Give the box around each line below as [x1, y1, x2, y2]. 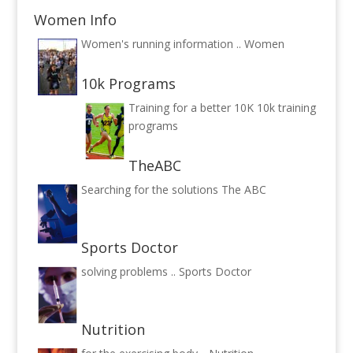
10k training [256, 100, 316, 116]
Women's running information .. [80, 36, 244, 52]
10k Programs [80, 74, 176, 94]
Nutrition [80, 320, 145, 340]
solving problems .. [80, 264, 179, 280]
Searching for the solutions [80, 182, 221, 198]
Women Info [33, 10, 117, 30]
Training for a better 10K [128, 100, 257, 116]
